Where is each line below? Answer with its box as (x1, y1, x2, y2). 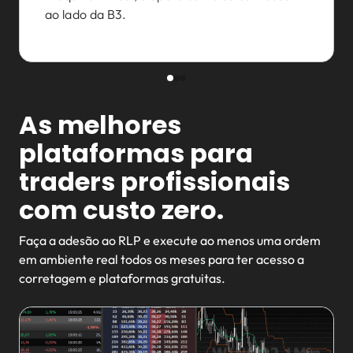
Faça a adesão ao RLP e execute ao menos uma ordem (19, 232, 321, 248)
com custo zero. (19, 192, 224, 228)
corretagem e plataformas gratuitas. (19, 270, 225, 286)
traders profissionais (19, 164, 290, 199)
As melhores (19, 107, 181, 143)
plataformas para (19, 136, 253, 171)
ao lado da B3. (45, 6, 127, 22)
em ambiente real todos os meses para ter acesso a (19, 251, 304, 267)
